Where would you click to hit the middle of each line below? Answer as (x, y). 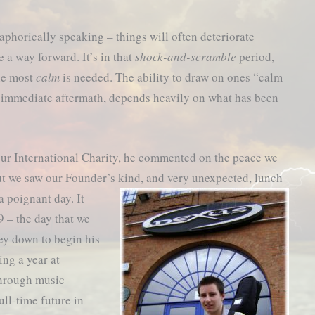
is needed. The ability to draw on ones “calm (172, 77)
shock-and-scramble (186, 56)
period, (256, 56)
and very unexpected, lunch (215, 177)
